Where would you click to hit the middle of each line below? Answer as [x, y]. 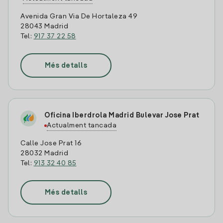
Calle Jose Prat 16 [51, 143]
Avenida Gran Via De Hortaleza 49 [79, 16]
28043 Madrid [44, 26]
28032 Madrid [44, 153]
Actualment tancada [82, 125]
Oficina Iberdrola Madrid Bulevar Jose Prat [122, 115]
